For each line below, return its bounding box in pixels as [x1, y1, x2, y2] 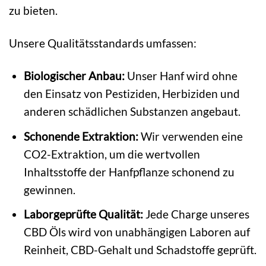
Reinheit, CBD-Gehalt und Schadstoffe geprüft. [24, 243, 257, 257]
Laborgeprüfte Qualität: [24, 207, 144, 221]
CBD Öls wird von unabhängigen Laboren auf [24, 225, 251, 239]
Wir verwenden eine [138, 129, 243, 143]
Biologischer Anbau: [24, 69, 125, 83]
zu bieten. [9, 3, 58, 17]
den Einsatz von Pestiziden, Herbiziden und [24, 87, 240, 101]
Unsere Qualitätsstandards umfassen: [9, 36, 197, 50]
